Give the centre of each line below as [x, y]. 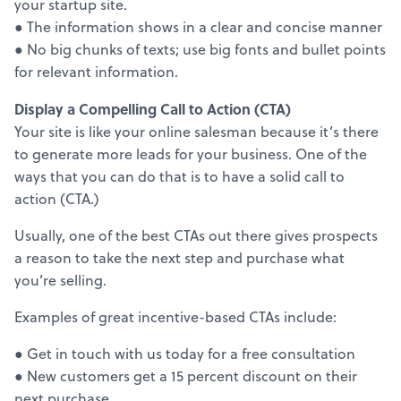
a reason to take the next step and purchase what [179, 258]
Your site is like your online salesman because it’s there [196, 132]
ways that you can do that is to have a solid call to [179, 177]
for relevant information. [96, 72]
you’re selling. [60, 281]
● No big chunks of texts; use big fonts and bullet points [200, 50]
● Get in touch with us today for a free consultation [185, 354]
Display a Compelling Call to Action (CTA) [153, 109]
